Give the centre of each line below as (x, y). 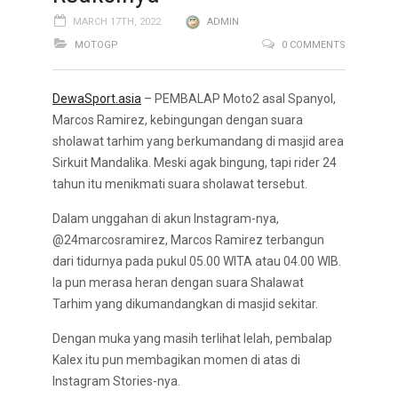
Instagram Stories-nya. (116, 381)
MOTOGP (96, 45)
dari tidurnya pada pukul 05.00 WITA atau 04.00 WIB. (197, 261)
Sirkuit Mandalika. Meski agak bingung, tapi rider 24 (195, 163)
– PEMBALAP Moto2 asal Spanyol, (239, 99)
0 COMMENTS (314, 45)
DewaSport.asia (97, 99)
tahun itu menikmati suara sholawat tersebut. (180, 184)
